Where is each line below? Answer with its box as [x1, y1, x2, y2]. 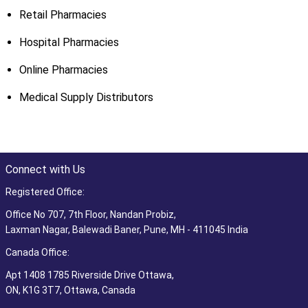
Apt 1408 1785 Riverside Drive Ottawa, [5, 269, 174, 281]
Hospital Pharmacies [19, 36, 119, 49]
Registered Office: [5, 186, 85, 198]
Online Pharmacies [19, 63, 108, 77]
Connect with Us [5, 163, 85, 177]
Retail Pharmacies [19, 8, 107, 22]
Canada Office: [5, 247, 69, 258]
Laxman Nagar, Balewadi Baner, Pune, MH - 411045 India [5, 224, 248, 236]
